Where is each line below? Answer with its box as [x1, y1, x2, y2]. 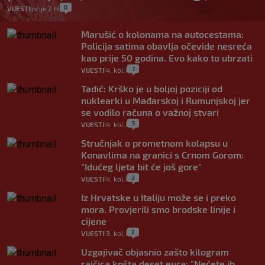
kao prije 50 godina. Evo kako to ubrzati [81, 51, 253, 63]
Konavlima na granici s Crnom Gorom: [81, 148, 244, 160]
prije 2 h [32, 4, 58, 12]
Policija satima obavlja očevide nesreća [81, 40, 252, 51]
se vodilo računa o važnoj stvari [81, 106, 219, 118]
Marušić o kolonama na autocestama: [81, 28, 244, 40]
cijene [81, 215, 106, 227]
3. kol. [106, 228, 125, 237]
